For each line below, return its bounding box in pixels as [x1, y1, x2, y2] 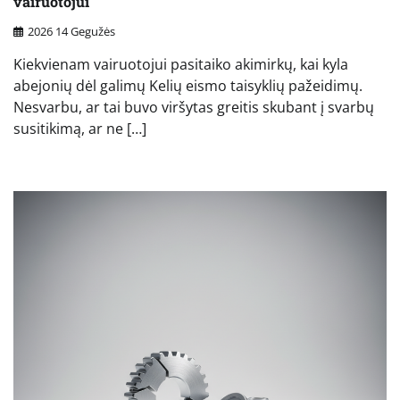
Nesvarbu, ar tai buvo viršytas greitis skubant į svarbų [13, 96, 374, 117]
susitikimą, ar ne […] [13, 118, 146, 138]
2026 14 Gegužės [28, 22, 115, 39]
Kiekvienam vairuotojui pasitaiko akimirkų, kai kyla [13, 54, 348, 74]
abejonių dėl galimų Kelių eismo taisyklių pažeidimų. [13, 75, 362, 96]
